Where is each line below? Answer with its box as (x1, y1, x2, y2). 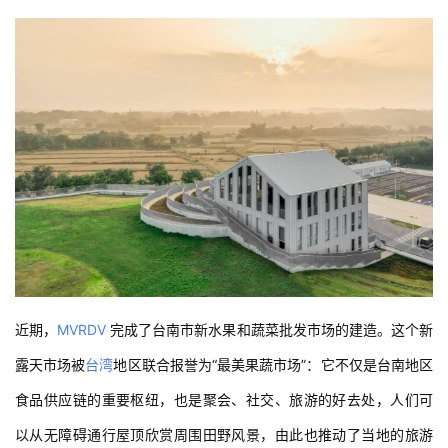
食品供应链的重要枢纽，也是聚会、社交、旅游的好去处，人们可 (15, 390, 433, 408)
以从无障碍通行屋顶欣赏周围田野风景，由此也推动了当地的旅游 (15, 425, 433, 443)
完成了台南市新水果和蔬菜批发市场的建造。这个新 (106, 320, 434, 338)
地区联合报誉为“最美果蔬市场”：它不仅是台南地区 (113, 355, 434, 373)
